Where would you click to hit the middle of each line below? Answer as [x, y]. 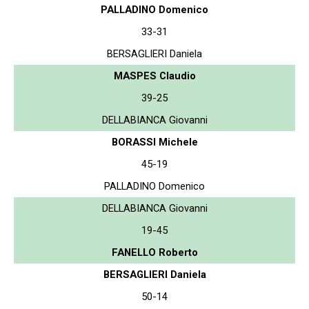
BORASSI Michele [154, 142]
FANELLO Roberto [154, 252]
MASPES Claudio [154, 76]
